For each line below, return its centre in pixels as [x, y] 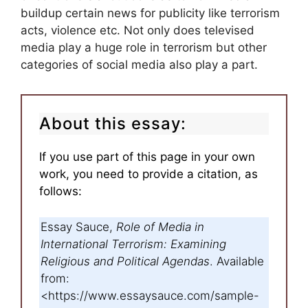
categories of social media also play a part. [139, 64]
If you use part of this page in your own [147, 156]
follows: [60, 191]
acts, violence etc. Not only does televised [137, 30]
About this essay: [113, 123]
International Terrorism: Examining [133, 244]
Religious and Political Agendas [125, 262]
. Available [237, 262]
